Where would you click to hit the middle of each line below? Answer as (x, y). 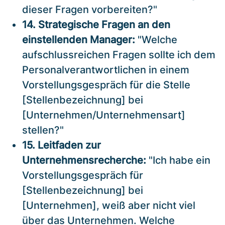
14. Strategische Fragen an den (96, 24)
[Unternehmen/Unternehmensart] (104, 115)
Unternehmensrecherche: (84, 160)
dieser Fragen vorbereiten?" (90, 9)
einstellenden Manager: (79, 39)
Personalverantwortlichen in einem (106, 70)
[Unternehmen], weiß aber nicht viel (109, 205)
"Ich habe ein (178, 160)
